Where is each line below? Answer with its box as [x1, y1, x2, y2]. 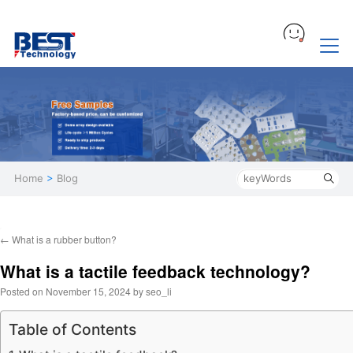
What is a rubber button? [9, 232, 117, 246]
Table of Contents [9, 320, 136, 340]
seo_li [146, 284, 172, 298]
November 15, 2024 [46, 284, 131, 298]
